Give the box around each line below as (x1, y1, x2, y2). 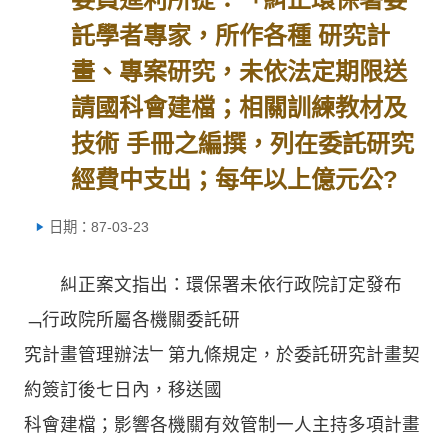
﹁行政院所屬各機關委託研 (24, 309, 240, 330)
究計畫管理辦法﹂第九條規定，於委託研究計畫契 (24, 344, 420, 365)
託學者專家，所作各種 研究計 (71, 22, 391, 49)
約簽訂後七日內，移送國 (24, 379, 222, 400)
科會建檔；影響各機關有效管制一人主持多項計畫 (24, 414, 420, 435)
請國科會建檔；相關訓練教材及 (71, 94, 408, 121)
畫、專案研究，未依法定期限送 (71, 58, 408, 85)
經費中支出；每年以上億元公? (71, 166, 399, 193)
